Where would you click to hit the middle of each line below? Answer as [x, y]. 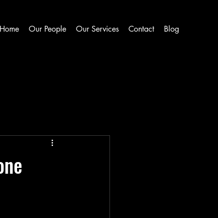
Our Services [97, 29]
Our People [47, 29]
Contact [141, 29]
